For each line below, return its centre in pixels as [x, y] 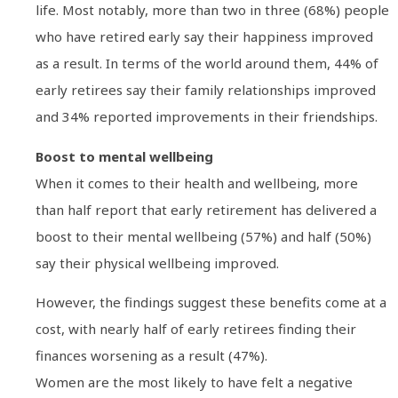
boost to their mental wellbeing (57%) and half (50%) [203, 236]
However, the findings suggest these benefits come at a [211, 302]
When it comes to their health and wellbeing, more [197, 183]
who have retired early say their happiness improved [204, 37]
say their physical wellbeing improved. [157, 263]
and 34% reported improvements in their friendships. [207, 117]
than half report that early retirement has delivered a [206, 209]
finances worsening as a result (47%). [151, 356]
